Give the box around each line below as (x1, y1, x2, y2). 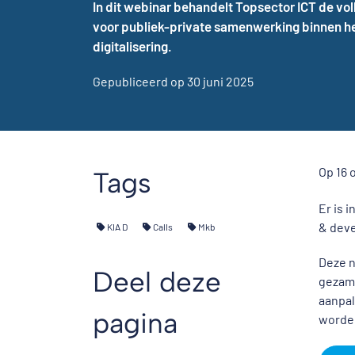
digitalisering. (93, 38, 172, 54)
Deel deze (93, 265, 221, 299)
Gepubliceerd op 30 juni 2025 (93, 74, 254, 89)
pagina (93, 307, 177, 340)
